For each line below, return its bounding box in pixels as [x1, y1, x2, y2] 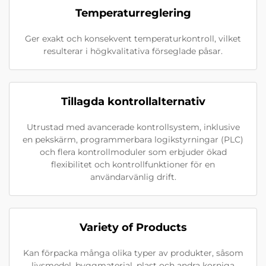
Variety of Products [79, 221, 187, 235]
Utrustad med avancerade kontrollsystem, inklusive [26, 122, 240, 133]
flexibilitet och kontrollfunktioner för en [51, 159, 215, 170]
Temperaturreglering [75, 7, 191, 20]
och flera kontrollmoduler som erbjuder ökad [39, 147, 227, 158]
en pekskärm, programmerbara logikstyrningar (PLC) [23, 134, 243, 145]
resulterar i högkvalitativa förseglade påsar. [43, 46, 223, 57]
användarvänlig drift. [90, 172, 176, 183]
